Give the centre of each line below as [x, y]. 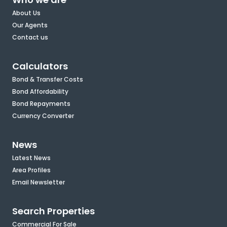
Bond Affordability [40, 92]
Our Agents [30, 25]
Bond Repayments [41, 104]
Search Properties [53, 211]
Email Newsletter [39, 182]
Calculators [40, 66]
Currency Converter [43, 116]
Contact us [30, 37]
